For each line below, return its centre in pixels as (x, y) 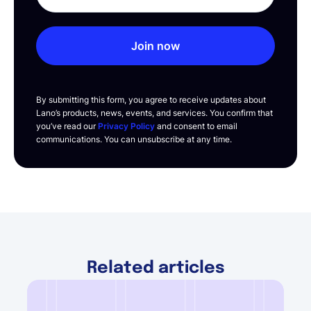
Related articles (155, 269)
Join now (155, 45)
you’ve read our (67, 126)
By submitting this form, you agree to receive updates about (151, 100)
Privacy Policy (126, 126)
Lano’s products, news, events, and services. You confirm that (154, 113)
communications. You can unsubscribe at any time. (134, 140)
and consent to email (196, 126)
